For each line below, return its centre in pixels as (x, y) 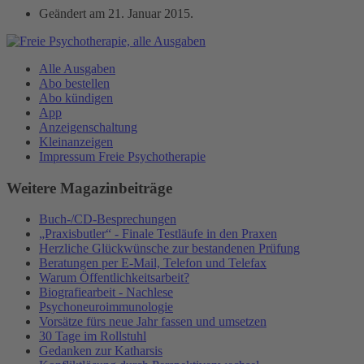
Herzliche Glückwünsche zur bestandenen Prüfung (169, 249)
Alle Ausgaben (77, 68)
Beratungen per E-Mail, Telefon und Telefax (153, 263)
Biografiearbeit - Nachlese (106, 292)
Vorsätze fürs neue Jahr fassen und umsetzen (153, 322)
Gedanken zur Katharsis (101, 351)
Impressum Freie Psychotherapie (122, 156)
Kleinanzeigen (76, 141)
